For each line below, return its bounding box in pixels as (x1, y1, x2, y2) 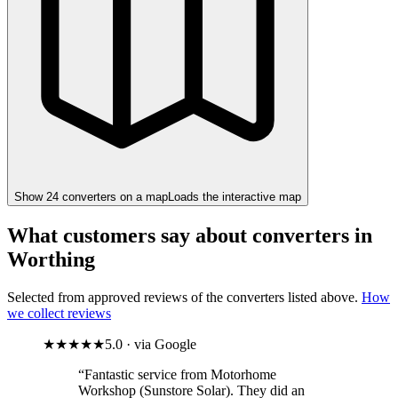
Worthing (7, 247, 95, 271)
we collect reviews (7, 305, 111, 321)
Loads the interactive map (168, 189, 301, 203)
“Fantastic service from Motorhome (78, 366, 276, 382)
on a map (116, 189, 168, 203)
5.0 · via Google (105, 336, 196, 352)
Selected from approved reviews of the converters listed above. (7, 289, 362, 305)
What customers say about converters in (7, 223, 372, 247)
